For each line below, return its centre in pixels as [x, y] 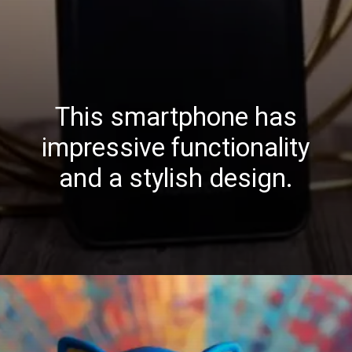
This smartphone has [176, 117]
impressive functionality [176, 147]
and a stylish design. [176, 178]
